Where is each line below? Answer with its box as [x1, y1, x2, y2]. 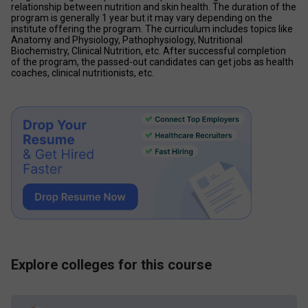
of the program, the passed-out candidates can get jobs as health [11, 56, 294, 67]
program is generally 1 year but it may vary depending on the [11, 12, 272, 23]
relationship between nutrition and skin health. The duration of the [11, 1, 296, 12]
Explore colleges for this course [11, 256, 212, 273]
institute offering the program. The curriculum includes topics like [11, 23, 293, 34]
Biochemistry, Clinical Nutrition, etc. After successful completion [11, 45, 286, 56]
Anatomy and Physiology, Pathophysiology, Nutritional [11, 34, 243, 45]
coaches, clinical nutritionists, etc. [11, 67, 154, 78]
